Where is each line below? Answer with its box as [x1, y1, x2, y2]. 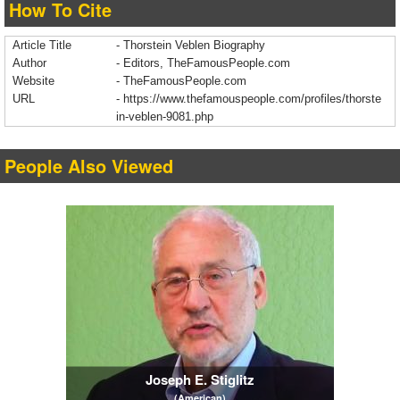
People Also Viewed [4, 153, 173, 179]
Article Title [12, 38, 71, 53]
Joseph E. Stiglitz [146, 369, 254, 389]
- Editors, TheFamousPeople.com [116, 56, 290, 71]
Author [12, 56, 46, 71]
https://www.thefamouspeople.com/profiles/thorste [123, 92, 381, 106]
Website [12, 74, 54, 88]
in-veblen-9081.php [116, 110, 213, 124]
